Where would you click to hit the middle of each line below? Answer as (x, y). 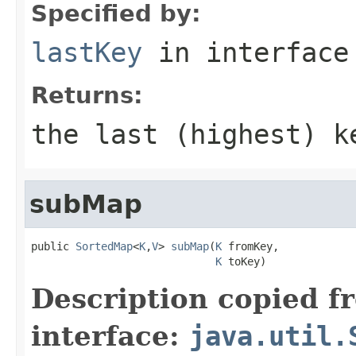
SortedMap (104, 246)
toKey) (244, 261)
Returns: (87, 95)
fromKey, (250, 246)
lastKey (87, 52)
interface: (110, 336)
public (53, 246)
